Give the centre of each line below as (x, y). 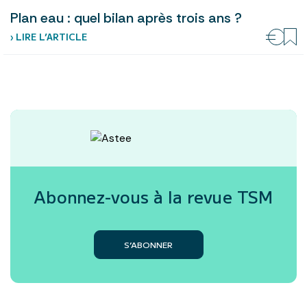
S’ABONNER (148, 245)
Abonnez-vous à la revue (136, 197)
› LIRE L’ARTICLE (49, 37)
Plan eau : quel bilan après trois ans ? (126, 18)
